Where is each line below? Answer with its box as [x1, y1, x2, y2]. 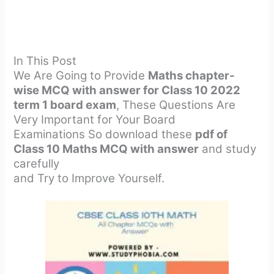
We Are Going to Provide [13, 68, 149, 83]
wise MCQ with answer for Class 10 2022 [13, 83, 241, 98]
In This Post [13, 54, 77, 68]
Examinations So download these [13, 127, 196, 142]
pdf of [195, 127, 228, 142]
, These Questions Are [116, 98, 236, 113]
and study [199, 142, 257, 157]
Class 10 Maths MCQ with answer [13, 142, 199, 157]
